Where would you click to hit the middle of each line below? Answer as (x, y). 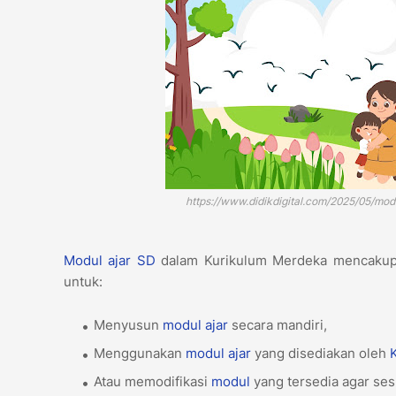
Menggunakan (140, 354)
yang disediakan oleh (320, 354)
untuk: (85, 282)
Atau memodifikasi (152, 382)
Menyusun (128, 325)
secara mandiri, (279, 325)
